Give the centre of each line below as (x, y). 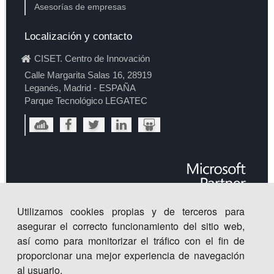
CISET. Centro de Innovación (92, 59)
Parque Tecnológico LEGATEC (86, 101)
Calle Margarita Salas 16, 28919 (88, 75)
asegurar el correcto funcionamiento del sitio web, (131, 226)
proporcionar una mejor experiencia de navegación (131, 255)
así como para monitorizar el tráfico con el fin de (131, 241)
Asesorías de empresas (80, 7)
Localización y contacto (78, 37)
